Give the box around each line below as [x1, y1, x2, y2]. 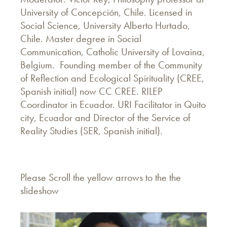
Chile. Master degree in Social [20, 31, 141, 45]
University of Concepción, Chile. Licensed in [20, 5, 192, 19]
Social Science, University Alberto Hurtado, [20, 18, 190, 32]
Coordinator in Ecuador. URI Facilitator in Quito [20, 97, 206, 111]
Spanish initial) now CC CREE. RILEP [20, 84, 162, 98]
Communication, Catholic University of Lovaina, [20, 45, 205, 58]
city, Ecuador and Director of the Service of [20, 110, 191, 124]
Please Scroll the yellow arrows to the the [20, 170, 181, 184]
